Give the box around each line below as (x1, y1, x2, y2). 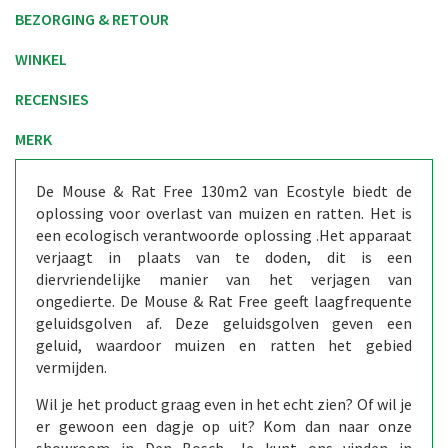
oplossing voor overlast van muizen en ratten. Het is (36, 203, 412, 224)
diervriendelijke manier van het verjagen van (36, 269, 412, 290)
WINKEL (15, 49, 67, 70)
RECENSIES (15, 89, 89, 110)
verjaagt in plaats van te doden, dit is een (36, 247, 412, 268)
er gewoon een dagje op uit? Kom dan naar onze (36, 416, 412, 437)
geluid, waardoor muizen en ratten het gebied (36, 335, 412, 356)
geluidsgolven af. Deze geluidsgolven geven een (36, 313, 412, 334)
